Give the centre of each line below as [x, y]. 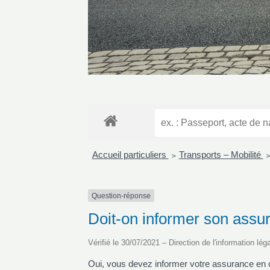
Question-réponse [121, 196]
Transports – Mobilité [221, 154]
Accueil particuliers [130, 154]
